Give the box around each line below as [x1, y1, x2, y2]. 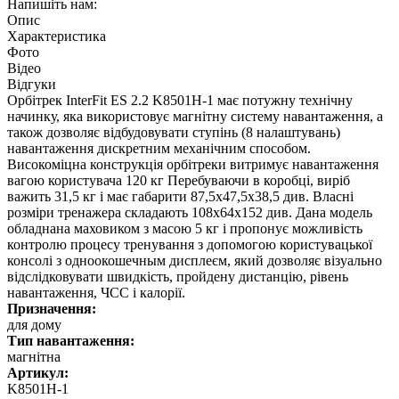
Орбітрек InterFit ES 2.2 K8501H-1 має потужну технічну [7, 92, 353, 108]
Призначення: [7, 300, 96, 316]
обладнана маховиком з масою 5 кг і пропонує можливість [7, 220, 362, 236]
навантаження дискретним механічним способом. [7, 140, 311, 156]
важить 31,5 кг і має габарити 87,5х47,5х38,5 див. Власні [7, 188, 354, 204]
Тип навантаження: [7, 332, 134, 348]
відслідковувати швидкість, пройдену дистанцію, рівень [7, 268, 348, 284]
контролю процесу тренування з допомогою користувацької [7, 236, 372, 252]
